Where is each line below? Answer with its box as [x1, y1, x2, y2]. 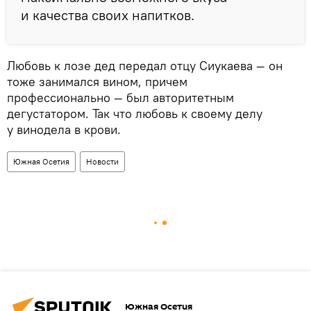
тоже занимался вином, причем [7, 73, 187, 90]
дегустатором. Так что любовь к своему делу [7, 105, 262, 121]
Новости [86, 155, 119, 167]
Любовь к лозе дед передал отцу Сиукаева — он [7, 57, 283, 74]
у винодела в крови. [7, 121, 121, 137]
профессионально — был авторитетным [7, 89, 234, 106]
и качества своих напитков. [21, 6, 194, 24]
